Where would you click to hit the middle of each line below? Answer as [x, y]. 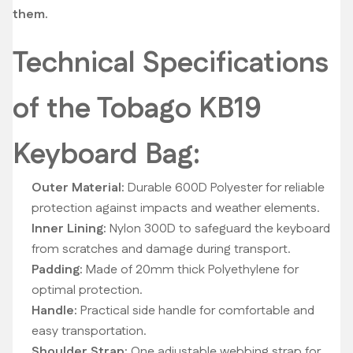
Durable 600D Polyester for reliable [225, 188]
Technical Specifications [171, 63]
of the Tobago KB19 [137, 109]
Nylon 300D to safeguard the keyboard [218, 229]
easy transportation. [89, 331]
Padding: [57, 270]
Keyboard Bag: [106, 155]
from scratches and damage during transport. [161, 249]
